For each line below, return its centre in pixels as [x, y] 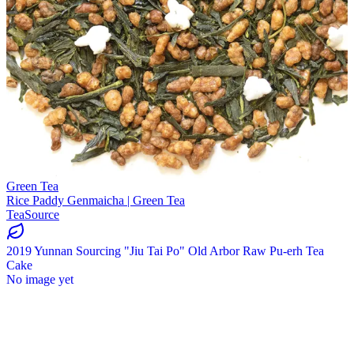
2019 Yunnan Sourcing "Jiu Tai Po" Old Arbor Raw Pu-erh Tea [165, 250]
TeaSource [33, 214]
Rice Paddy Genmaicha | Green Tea [96, 200]
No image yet [40, 279]
